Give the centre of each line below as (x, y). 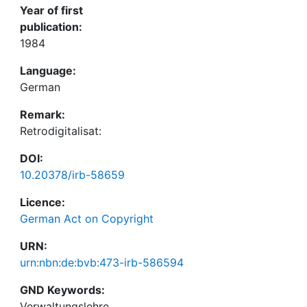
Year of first (51, 10)
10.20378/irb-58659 (72, 175)
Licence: (42, 202)
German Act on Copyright (87, 219)
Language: (48, 71)
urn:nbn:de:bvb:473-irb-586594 (102, 262)
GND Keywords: (62, 290)
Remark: (42, 114)
